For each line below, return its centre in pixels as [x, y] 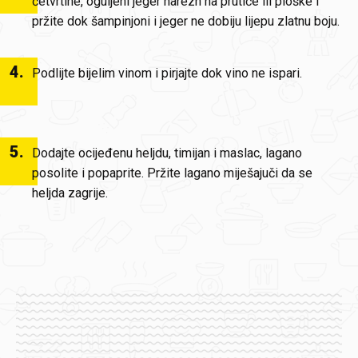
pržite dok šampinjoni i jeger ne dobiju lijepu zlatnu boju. [186, 21]
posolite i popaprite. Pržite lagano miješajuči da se [172, 173]
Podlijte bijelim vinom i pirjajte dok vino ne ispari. [167, 73]
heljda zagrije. [70, 193]
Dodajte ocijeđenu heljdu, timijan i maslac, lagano [167, 153]
